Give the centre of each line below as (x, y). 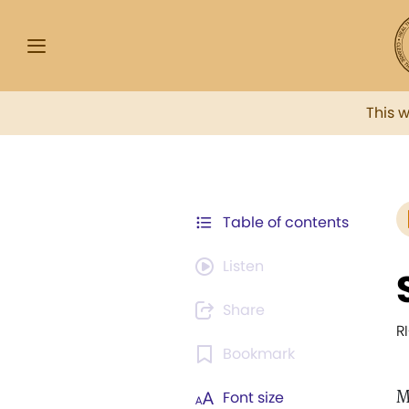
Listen (243, 266)
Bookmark (259, 354)
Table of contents (286, 222)
